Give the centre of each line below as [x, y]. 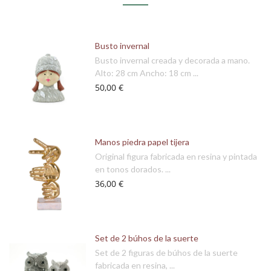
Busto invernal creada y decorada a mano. [172, 60]
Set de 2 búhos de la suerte [147, 238]
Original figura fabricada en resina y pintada [176, 156]
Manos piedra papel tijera [142, 142]
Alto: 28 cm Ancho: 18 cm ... [147, 73]
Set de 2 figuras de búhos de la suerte [166, 253]
